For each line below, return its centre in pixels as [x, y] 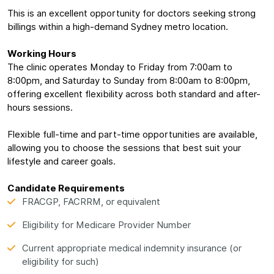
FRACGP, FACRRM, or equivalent [91, 202]
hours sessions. [40, 108]
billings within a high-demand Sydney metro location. [118, 27]
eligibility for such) [61, 262]
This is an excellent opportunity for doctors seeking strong [131, 13]
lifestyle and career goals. [61, 161]
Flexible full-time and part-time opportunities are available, [132, 135]
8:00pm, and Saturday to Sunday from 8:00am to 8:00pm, [129, 81]
